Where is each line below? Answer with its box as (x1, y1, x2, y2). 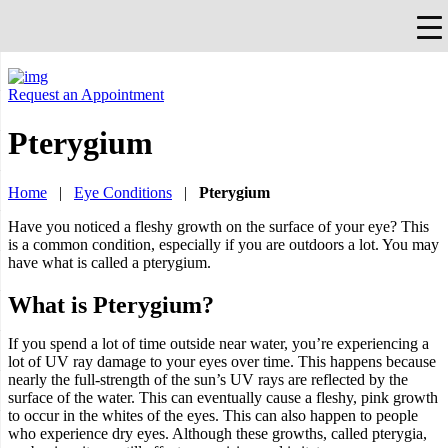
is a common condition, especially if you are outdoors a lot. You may (8, 235, 439, 253)
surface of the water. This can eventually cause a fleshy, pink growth (8, 388, 438, 406)
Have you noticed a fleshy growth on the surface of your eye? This (8, 217, 429, 235)
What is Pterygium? (8, 291, 214, 318)
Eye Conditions (74, 183, 172, 201)
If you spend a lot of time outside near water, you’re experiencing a (8, 334, 429, 352)
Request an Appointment (8, 86, 164, 103)
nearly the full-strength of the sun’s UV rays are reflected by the (8, 370, 408, 388)
